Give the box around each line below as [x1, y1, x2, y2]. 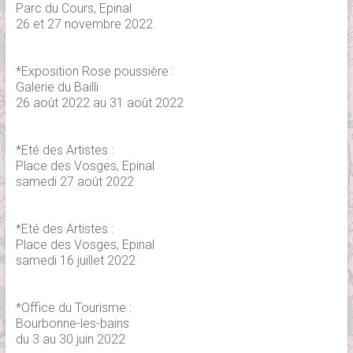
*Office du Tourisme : [15, 300, 132, 315]
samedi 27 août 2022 [15, 174, 134, 189]
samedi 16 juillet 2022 [15, 253, 136, 268]
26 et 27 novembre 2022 [15, 17, 153, 32]
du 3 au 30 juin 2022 [15, 332, 125, 347]
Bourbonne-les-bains [15, 316, 129, 331]
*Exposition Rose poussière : [15, 64, 174, 79]
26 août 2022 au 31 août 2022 [15, 95, 184, 110]
